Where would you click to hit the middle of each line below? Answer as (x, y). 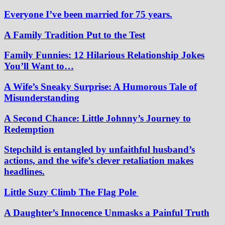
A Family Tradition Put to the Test (75, 35)
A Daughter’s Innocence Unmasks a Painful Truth (107, 212)
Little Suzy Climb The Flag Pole (71, 192)
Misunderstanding (42, 97)
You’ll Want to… (39, 66)
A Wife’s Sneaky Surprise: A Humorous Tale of (100, 86)
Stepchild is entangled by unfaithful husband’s (99, 150)
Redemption (29, 129)
